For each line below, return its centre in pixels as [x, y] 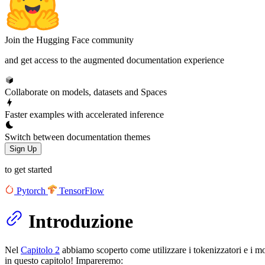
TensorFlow [82, 190]
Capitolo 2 [40, 250]
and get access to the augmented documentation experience [114, 60]
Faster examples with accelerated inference [84, 114]
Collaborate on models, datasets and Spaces [86, 92]
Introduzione [81, 221]
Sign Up [23, 148]
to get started [28, 169]
